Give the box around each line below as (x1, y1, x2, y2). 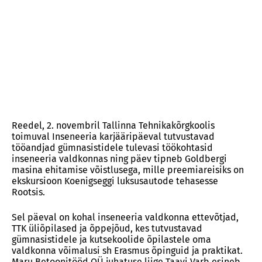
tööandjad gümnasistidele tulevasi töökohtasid (12, 142, 213, 153)
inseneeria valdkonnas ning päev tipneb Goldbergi (12, 153, 227, 164)
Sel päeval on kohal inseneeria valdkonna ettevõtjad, (12, 212, 239, 223)
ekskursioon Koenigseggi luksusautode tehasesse (12, 175, 218, 187)
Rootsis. (12, 187, 45, 198)
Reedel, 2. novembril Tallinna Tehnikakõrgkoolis (12, 120, 215, 131)
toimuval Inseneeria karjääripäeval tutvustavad (12, 131, 215, 142)
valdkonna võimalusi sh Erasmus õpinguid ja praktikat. (12, 245, 243, 256)
